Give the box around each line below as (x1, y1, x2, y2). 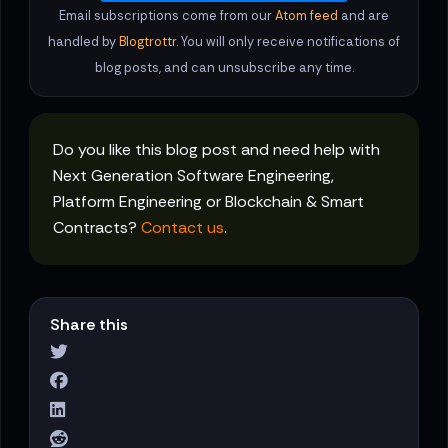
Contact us (141, 217, 224, 239)
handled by (48, 33, 119, 51)
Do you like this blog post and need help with (53, 139, 380, 161)
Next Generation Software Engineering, (53, 165, 334, 187)
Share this (50, 313, 128, 335)
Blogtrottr (119, 33, 176, 51)
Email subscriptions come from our (59, 7, 275, 25)
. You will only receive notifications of (176, 33, 400, 51)
